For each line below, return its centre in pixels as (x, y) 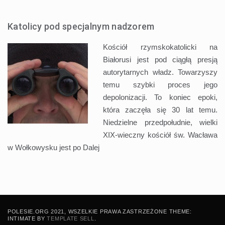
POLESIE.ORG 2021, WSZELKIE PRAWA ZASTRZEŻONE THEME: (100, 211)
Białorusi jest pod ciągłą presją (160, 59)
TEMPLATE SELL (71, 218)
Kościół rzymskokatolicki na (160, 47)
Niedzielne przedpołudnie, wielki (160, 122)
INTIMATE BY (27, 218)
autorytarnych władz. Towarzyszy (160, 72)
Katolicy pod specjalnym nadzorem (81, 26)
